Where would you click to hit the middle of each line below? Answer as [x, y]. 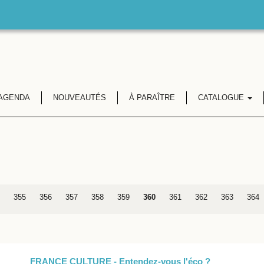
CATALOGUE [222, 98]
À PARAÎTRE [152, 98]
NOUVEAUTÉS [79, 98]
